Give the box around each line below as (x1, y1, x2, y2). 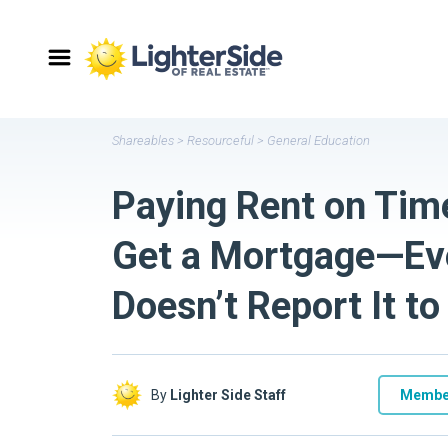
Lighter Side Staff (170, 387, 286, 403)
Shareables (112, 133, 174, 148)
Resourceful (187, 133, 254, 148)
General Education (267, 133, 370, 148)
